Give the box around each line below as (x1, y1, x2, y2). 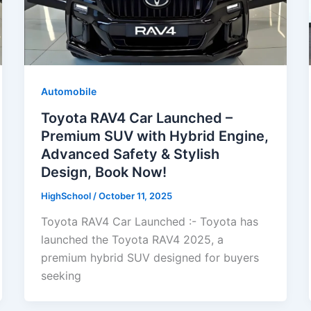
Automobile (40, 85, 96, 97)
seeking (40, 269, 81, 283)
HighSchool (40, 190, 93, 201)
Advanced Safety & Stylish (40, 145, 219, 162)
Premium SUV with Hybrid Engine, (40, 127, 269, 144)
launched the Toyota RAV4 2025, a (40, 233, 224, 247)
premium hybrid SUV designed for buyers (40, 251, 259, 265)
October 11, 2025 (98, 190, 172, 201)
